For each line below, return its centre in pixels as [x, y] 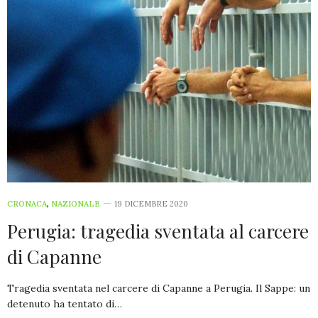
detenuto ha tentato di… [65, 304]
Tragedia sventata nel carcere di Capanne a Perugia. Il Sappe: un [159, 288]
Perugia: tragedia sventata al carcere [158, 231]
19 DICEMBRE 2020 [151, 204]
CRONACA [27, 204]
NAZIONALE [76, 204]
